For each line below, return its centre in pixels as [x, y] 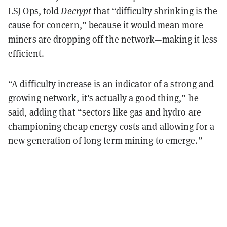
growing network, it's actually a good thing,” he [103, 98]
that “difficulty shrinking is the [155, 11]
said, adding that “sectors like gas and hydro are [105, 112]
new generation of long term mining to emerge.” [105, 140]
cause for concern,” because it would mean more [106, 25]
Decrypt [76, 11]
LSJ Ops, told [35, 11]
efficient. [27, 53]
